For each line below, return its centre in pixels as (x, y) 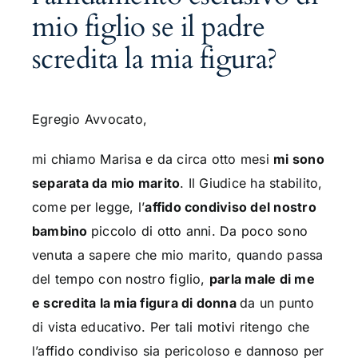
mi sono (299, 159)
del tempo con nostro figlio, (120, 279)
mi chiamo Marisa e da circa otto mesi (153, 159)
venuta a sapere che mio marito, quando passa (177, 255)
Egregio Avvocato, (89, 119)
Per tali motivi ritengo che (230, 327)
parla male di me (262, 279)
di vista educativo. (91, 327)
